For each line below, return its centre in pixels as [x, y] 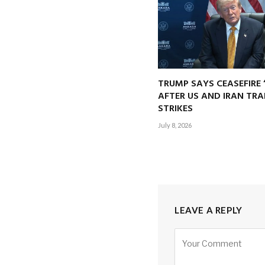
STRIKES [175, 109]
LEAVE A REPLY [209, 210]
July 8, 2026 [175, 125]
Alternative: [204, 234]
